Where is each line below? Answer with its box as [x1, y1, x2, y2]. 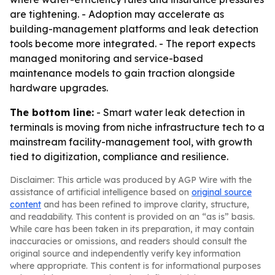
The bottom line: [10, 106, 94, 118]
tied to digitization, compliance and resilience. [10, 150, 228, 163]
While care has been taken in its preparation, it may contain [10, 223, 254, 234]
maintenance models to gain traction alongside [10, 67, 235, 79]
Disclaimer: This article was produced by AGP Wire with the [10, 174, 252, 185]
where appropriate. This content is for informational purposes [10, 260, 261, 271]
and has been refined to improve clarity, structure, [41, 199, 249, 210]
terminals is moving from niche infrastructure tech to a [10, 121, 265, 133]
